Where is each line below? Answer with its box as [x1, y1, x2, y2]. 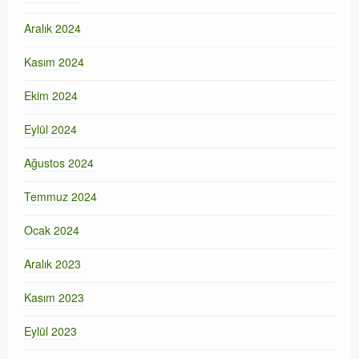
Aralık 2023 [24, 256, 81, 272]
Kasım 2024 [24, 54, 84, 71]
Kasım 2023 [24, 289, 84, 306]
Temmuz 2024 [24, 188, 97, 205]
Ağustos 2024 [24, 155, 94, 171]
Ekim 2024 [24, 87, 78, 104]
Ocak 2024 [24, 222, 79, 239]
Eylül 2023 [24, 323, 77, 340]
